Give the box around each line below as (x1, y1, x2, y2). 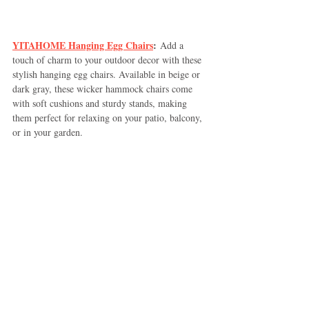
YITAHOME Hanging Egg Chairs (12, 37, 153, 52)
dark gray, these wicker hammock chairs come (12, 81, 195, 95)
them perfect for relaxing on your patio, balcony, (12, 110, 205, 124)
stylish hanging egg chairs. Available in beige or (12, 67, 203, 81)
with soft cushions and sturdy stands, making (12, 96, 190, 110)
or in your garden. (12, 125, 83, 139)
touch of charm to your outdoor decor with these (12, 52, 204, 66)
